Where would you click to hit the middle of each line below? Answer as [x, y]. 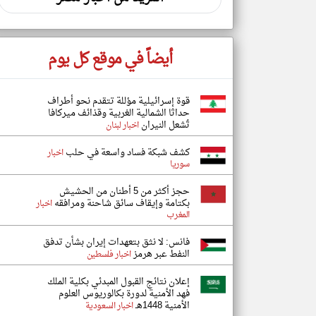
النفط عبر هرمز [160, 254]
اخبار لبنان [122, 126]
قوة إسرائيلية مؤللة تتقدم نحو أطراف [119, 101]
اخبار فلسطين [109, 255]
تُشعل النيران [164, 125]
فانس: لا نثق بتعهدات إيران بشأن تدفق [116, 242]
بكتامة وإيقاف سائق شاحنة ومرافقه [121, 203]
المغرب [178, 215]
